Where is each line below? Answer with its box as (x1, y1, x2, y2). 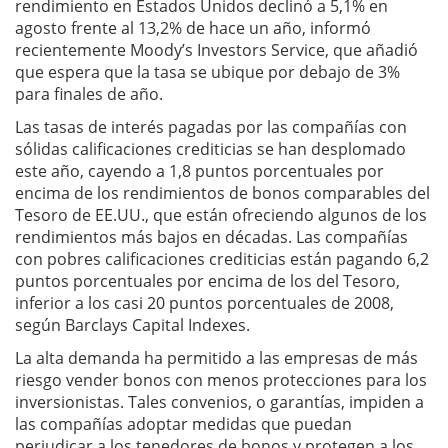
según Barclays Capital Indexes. (15, 314, 250, 336)
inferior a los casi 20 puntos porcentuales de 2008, (15, 292, 394, 314)
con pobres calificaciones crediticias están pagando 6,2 (15, 248, 429, 270)
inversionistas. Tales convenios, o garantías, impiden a (15, 391, 424, 413)
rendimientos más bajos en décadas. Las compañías (15, 226, 408, 248)
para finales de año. (15, 83, 163, 105)
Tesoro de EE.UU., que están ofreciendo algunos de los (15, 204, 427, 226)
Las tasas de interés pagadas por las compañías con (15, 116, 407, 138)
